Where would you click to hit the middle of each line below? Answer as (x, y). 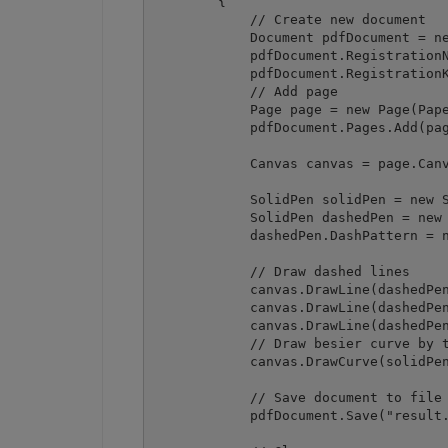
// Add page (245, 91)
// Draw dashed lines (281, 271)
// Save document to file (297, 397)
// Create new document (289, 19)
